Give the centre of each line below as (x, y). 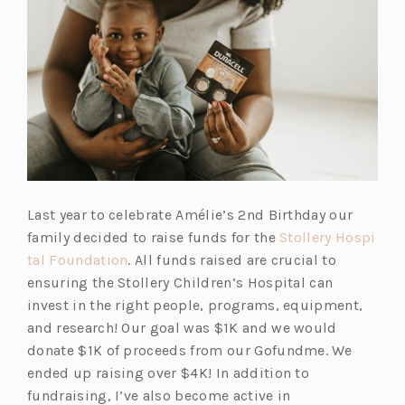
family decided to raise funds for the (154, 238)
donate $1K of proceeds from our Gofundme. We (190, 351)
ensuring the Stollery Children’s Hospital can (180, 283)
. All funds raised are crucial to (232, 260)
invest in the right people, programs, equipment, (195, 306)
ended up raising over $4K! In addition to (169, 373)
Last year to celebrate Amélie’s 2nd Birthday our (190, 215)
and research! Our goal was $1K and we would (182, 328)
